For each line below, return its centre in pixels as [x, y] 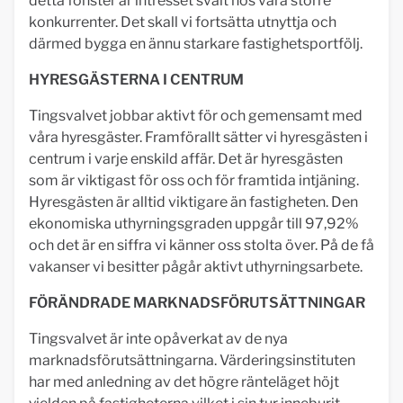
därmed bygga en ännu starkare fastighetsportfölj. [196, 44]
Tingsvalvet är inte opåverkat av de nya [158, 339]
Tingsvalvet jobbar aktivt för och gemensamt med [196, 116]
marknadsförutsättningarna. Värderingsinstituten [192, 360]
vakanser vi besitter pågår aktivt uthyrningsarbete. [196, 267]
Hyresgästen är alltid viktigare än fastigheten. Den [193, 202]
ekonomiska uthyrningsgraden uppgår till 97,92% [194, 224]
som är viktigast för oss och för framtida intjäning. [194, 180]
